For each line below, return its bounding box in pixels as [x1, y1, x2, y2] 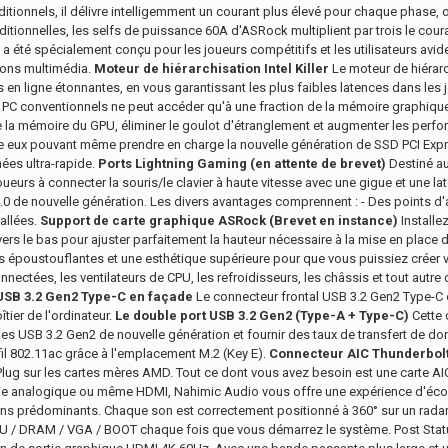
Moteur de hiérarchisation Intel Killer [94, 61, 329, 76]
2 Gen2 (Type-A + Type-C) [249, 308, 409, 323]
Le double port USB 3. [115, 308, 249, 323]
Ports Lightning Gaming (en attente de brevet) [98, 156, 386, 171]
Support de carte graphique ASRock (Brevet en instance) [40, 213, 398, 228]
